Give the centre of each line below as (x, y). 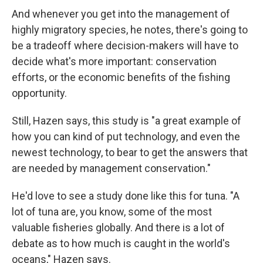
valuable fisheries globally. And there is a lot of (118, 228)
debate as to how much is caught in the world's (121, 244)
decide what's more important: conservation (114, 62)
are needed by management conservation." (111, 168)
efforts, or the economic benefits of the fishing (121, 77)
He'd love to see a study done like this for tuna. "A (126, 196)
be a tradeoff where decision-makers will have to (125, 46)
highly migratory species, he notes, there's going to (130, 30)
